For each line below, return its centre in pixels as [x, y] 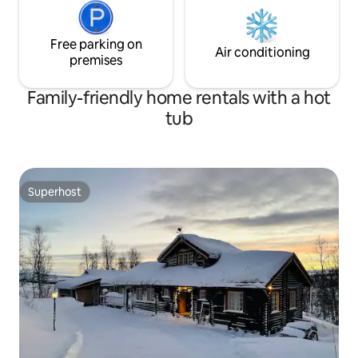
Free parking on [96, 44]
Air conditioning [262, 52]
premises [96, 60]
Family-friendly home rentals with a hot [179, 98]
